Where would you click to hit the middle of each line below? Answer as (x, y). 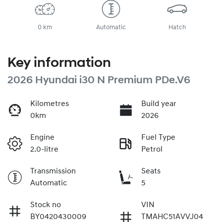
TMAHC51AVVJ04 (172, 217)
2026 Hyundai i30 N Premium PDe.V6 (99, 80)
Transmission (53, 171)
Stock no (46, 205)
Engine (42, 138)
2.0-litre (44, 149)
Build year (159, 104)
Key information (59, 63)
